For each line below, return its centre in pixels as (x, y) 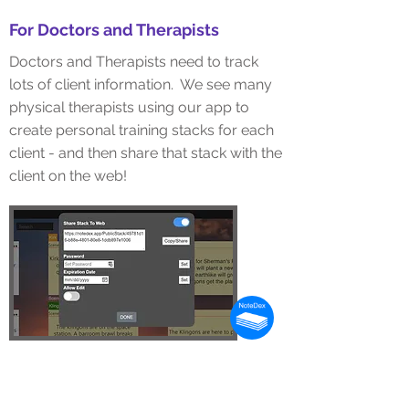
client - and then (65, 153)
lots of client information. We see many (141, 84)
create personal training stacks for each (142, 130)
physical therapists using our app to (129, 107)
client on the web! (68, 176)
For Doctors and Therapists (114, 30)
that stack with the (220, 153)
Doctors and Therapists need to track (134, 62)
